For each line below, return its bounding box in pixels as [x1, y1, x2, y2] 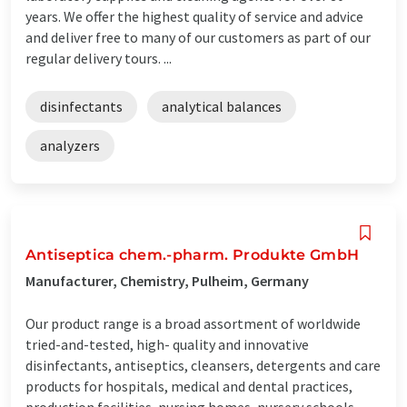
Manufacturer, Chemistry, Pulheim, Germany [25, 271, 309, 290]
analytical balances [162, 96, 282, 115]
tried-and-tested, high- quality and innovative [25, 334, 309, 353]
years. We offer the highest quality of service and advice [25, 6, 363, 25]
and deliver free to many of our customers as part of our [25, 27, 371, 46]
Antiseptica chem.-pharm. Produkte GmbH [25, 245, 360, 263]
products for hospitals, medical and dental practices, [25, 376, 352, 395]
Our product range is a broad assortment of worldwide [25, 313, 361, 333]
